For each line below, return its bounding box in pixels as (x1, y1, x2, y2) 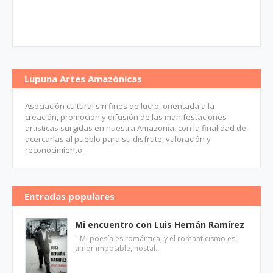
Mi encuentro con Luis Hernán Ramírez (75, 219, 244, 230)
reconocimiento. (25, 144, 84, 155)
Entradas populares (24, 190, 115, 202)
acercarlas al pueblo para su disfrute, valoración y (25, 133, 211, 144)
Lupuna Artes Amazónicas (24, 73, 142, 85)
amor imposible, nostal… (75, 243, 161, 253)
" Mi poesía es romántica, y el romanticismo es (75, 233, 235, 244)
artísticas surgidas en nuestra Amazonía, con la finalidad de (25, 122, 246, 133)
